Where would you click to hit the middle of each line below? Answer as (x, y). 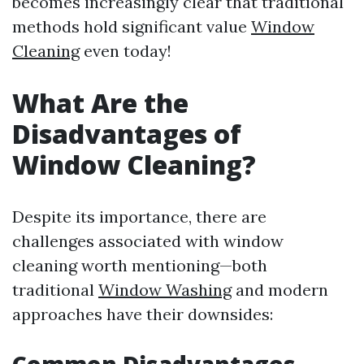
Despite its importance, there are (139, 217)
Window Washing (165, 290)
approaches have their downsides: (143, 314)
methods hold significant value (132, 26)
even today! (126, 51)
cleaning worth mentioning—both (140, 265)
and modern (280, 290)
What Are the (100, 103)
